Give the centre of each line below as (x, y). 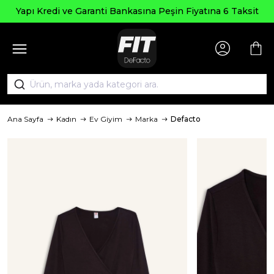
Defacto (186, 119)
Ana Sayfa (25, 119)
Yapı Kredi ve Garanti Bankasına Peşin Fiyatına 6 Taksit (137, 11)
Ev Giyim (106, 119)
